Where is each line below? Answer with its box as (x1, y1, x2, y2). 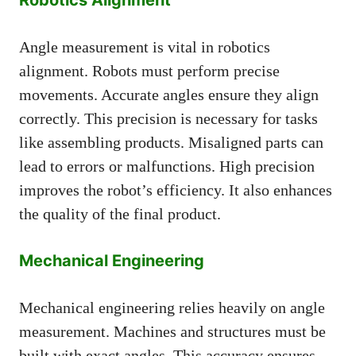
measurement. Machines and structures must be (19, 322, 326, 340)
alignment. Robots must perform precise (19, 61, 280, 79)
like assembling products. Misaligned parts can (19, 133, 323, 151)
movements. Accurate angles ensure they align (19, 85, 319, 103)
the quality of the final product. (19, 204, 221, 222)
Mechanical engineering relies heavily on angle (19, 298, 325, 316)
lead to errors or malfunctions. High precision (19, 157, 315, 175)
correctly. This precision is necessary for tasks (19, 109, 318, 127)
